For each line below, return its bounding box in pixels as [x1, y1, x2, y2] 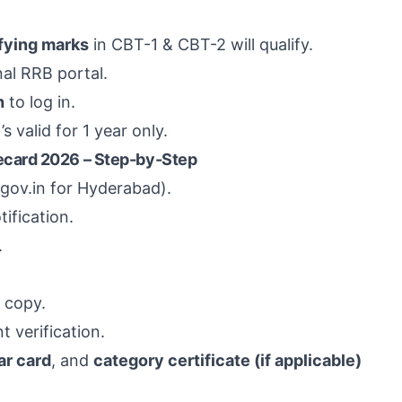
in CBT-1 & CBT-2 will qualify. [89, 35, 313, 54]
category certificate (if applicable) [93, 351, 362, 370]
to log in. [4, 92, 75, 111]
